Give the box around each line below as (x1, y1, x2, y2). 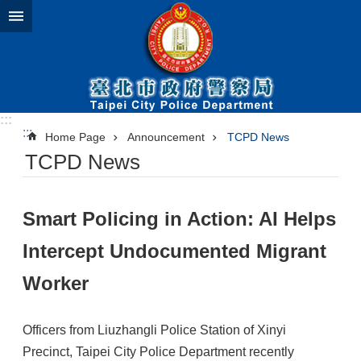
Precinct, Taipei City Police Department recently (23, 345, 294, 359)
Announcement (127, 131, 205, 143)
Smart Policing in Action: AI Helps (23, 208, 336, 230)
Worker (23, 272, 89, 294)
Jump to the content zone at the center (8, 8, 224, 22)
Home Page (45, 131, 106, 143)
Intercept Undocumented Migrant (23, 240, 326, 262)
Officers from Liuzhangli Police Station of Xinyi (23, 323, 286, 337)
